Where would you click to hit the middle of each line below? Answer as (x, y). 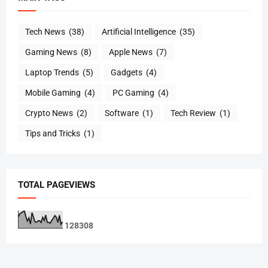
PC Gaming (133, 92)
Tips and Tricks (53, 133)
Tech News (45, 31)
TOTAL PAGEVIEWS (57, 185)
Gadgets (127, 72)
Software (122, 113)
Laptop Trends (52, 72)
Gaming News (51, 52)
